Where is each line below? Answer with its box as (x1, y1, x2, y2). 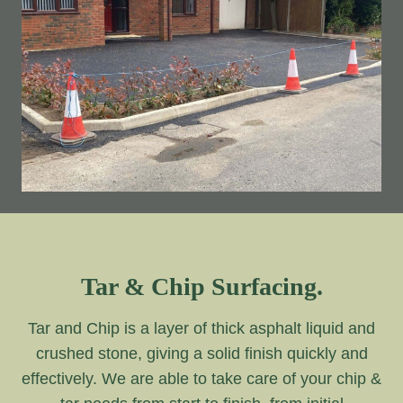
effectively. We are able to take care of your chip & (22, 369, 381, 388)
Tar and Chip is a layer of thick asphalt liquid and (28, 318, 375, 337)
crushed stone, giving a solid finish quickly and (35, 344, 368, 363)
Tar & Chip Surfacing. (80, 272, 323, 300)
